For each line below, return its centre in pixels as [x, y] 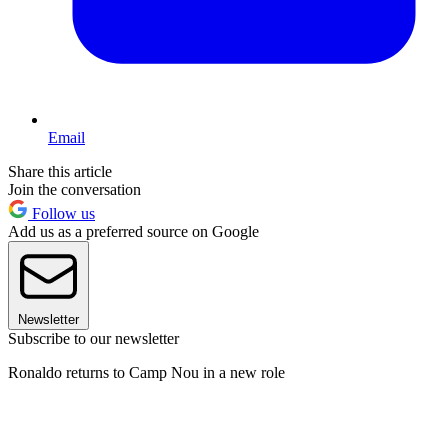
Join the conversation [74, 189]
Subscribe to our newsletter [93, 338]
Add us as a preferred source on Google [133, 231]
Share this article [60, 171]
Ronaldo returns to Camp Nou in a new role [146, 372]
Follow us [61, 213]
